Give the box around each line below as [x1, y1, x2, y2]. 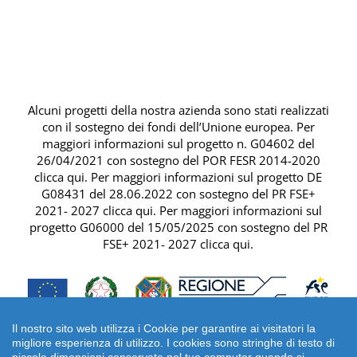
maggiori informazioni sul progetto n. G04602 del [41, 135, 315, 151]
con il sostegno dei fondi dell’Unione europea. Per [41, 118, 315, 135]
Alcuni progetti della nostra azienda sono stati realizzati [27, 101, 329, 118]
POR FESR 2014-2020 [202, 151, 320, 168]
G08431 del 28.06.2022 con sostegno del [41, 185, 272, 202]
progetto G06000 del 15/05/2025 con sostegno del [29, 218, 313, 235]
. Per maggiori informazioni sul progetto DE [84, 168, 323, 185]
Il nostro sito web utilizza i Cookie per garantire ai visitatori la [12, 322, 316, 335]
